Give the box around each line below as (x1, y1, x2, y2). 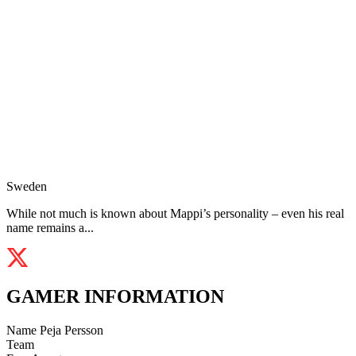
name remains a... (6, 221, 94, 235)
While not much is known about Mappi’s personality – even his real (6, 207, 344, 221)
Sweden (6, 180, 47, 194)
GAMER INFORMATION (6, 286, 224, 308)
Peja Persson (40, 323, 103, 338)
